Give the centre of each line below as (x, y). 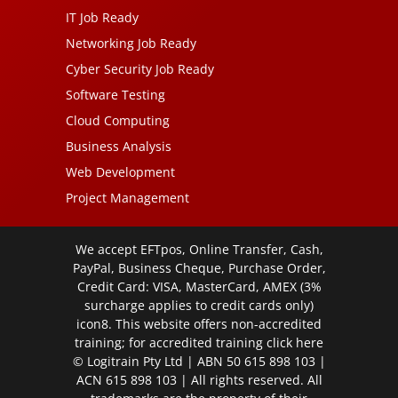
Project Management (127, 198)
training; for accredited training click (185, 343)
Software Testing (115, 95)
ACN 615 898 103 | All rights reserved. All (199, 380)
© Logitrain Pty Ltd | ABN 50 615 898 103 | (199, 362)
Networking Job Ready (131, 44)
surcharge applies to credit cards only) (199, 306)
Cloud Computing (118, 121)
